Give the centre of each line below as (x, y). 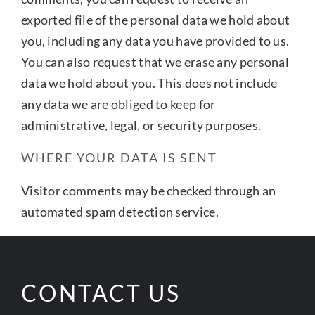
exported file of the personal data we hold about (155, 19)
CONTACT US (101, 292)
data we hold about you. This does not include (149, 83)
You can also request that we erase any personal (155, 62)
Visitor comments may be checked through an (148, 190)
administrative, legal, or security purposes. (141, 125)
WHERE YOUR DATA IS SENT (119, 157)
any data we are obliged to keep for (118, 104)
